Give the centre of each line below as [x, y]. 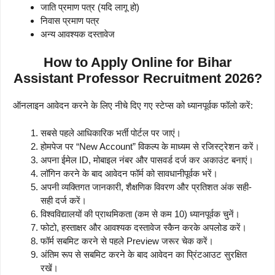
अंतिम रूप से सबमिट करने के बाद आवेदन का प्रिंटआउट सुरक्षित [144, 254]
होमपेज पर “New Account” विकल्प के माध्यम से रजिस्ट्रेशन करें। [150, 146]
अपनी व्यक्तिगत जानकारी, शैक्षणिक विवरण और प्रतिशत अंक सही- [146, 187]
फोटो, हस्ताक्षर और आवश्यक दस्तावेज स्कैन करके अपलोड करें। [144, 227]
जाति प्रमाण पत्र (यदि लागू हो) [90, 7]
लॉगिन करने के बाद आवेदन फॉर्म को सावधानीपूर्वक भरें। [129, 173]
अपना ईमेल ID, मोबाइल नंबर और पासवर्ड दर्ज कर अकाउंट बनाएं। [147, 160]
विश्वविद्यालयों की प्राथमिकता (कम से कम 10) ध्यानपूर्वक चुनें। [140, 214]
